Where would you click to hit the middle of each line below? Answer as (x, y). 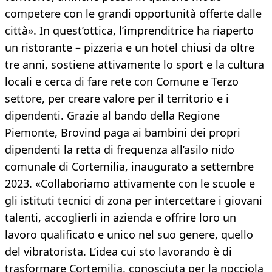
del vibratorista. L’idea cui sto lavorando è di (118, 252)
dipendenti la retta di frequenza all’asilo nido (120, 150)
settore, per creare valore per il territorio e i (117, 99)
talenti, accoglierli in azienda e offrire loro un (121, 218)
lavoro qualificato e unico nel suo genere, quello (129, 235)
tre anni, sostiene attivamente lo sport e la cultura (134, 65)
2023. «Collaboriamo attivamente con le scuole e (130, 184)
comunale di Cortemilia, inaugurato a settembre (129, 167)
